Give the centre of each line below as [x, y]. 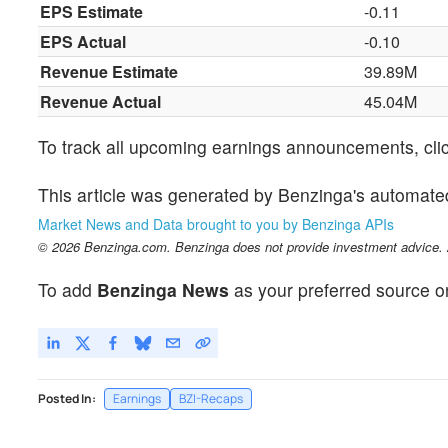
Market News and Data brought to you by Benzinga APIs [216, 223]
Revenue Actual [101, 102]
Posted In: [67, 398]
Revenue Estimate [109, 72]
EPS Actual [83, 42]
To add [67, 289]
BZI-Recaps [211, 398]
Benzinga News [163, 289]
